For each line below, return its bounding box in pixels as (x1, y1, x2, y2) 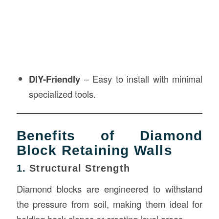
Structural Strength (29, 163, 131, 174)
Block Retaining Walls (16, 143, 173, 158)
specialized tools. (28, 88, 96, 101)
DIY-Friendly (28, 72, 80, 86)
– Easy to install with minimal (80, 72, 203, 86)
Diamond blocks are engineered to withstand (16, 182, 203, 195)
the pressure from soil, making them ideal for (16, 197, 203, 210)
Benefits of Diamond (16, 128, 203, 144)
